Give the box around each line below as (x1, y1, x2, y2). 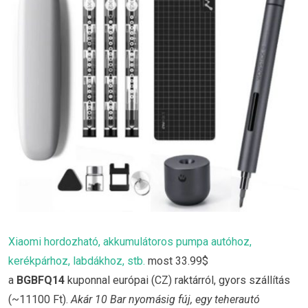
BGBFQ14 (16, 273, 65, 287)
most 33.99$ (145, 254, 208, 267)
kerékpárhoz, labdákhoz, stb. (8, 254, 145, 267)
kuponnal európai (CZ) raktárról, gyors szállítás (65, 273, 290, 287)
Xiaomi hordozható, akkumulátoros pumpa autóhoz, (8, 234, 252, 248)
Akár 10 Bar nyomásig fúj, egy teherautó (71, 292, 260, 306)
